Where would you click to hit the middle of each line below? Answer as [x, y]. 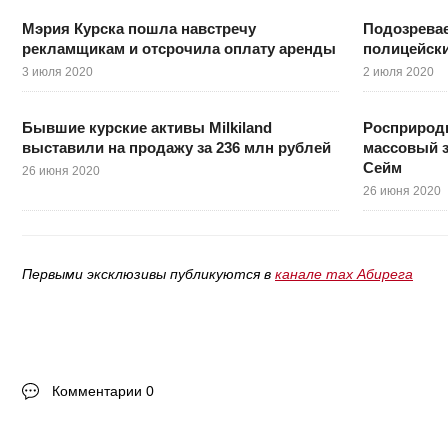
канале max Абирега [344, 274]
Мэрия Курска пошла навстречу [139, 29]
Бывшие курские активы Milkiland [147, 128]
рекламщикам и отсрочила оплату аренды [179, 49]
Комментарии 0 [103, 391]
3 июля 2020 [57, 72]
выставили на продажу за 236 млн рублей [176, 148]
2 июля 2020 [399, 72]
